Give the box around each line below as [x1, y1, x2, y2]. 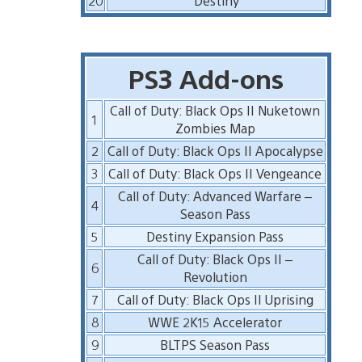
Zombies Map [175, 119, 255, 137]
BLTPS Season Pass [160, 335, 271, 353]
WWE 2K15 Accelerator [148, 313, 283, 330]
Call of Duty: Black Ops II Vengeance [108, 164, 322, 182]
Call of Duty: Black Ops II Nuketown [110, 101, 321, 119]
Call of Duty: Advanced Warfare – [118, 187, 313, 204]
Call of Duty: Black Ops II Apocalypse [107, 141, 323, 159]
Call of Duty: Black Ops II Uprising [116, 290, 314, 308]
